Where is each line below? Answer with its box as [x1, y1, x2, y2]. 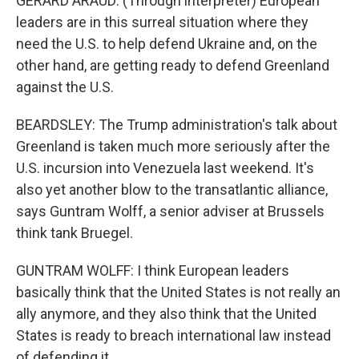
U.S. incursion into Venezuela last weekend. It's [16, 159, 314, 176]
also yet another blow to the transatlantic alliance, [16, 181, 328, 198]
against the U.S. [16, 79, 114, 95]
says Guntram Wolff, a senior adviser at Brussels [16, 203, 325, 220]
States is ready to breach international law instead [16, 327, 331, 344]
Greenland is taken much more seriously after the [16, 138, 330, 155]
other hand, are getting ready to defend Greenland [16, 57, 329, 74]
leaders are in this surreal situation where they [16, 14, 309, 30]
